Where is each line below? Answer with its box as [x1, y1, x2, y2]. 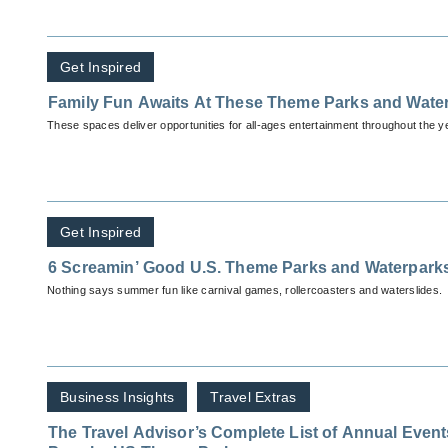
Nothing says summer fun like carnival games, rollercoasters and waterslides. [47, 284, 442, 297]
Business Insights [60, 389, 175, 406]
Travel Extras [210, 389, 297, 406]
